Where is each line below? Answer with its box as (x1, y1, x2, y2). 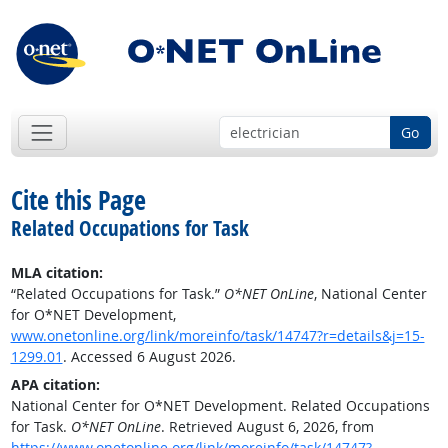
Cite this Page (10, 182, 146, 219)
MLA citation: (10, 263, 103, 283)
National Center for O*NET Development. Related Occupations (10, 396, 430, 416)
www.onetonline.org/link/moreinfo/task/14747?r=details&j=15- (10, 326, 425, 346)
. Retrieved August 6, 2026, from (160, 417, 374, 437)
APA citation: (10, 375, 100, 395)
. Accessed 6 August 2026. (62, 347, 236, 367)
